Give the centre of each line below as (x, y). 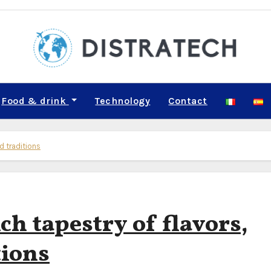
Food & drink (35, 101)
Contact (188, 101)
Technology (123, 101)
